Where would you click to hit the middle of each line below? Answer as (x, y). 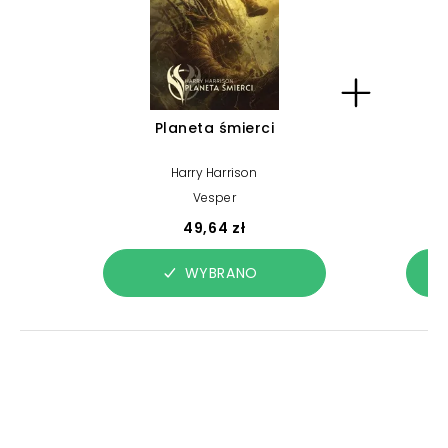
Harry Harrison (214, 172)
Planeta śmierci (214, 128)
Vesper (214, 197)
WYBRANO (221, 272)
